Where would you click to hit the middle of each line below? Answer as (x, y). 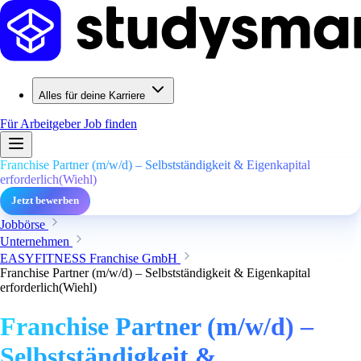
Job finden (110, 124)
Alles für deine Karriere (92, 95)
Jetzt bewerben (45, 201)
